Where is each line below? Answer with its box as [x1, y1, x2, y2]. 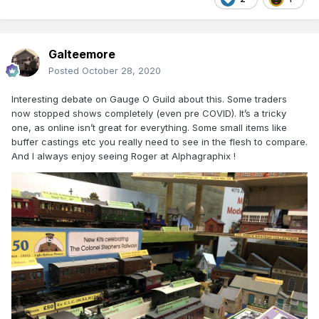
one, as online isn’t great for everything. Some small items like [11, 122, 287, 134]
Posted [48, 65, 82, 77]
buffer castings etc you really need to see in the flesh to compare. [11, 136, 308, 148]
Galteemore [48, 47, 115, 62]
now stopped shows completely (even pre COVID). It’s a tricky [11, 108, 286, 120]
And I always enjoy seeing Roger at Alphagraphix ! [11, 150, 239, 162]
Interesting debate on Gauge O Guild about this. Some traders [11, 93, 287, 105]
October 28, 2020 [82, 65, 161, 77]
